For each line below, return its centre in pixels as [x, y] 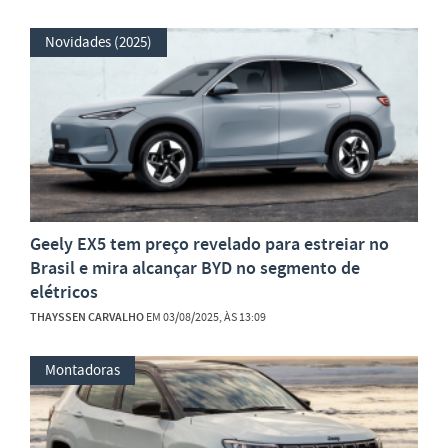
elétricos [64, 291]
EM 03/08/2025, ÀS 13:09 [205, 316]
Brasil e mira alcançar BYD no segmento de [195, 267]
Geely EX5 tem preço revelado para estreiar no [209, 243]
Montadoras [82, 369]
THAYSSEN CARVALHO [87, 316]
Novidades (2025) [98, 41]
